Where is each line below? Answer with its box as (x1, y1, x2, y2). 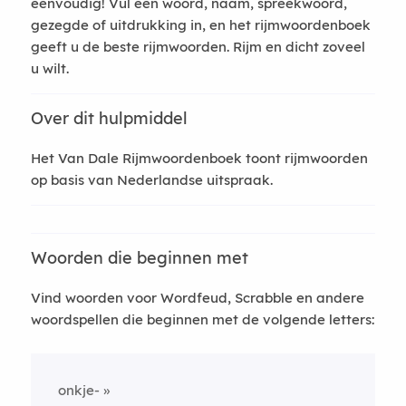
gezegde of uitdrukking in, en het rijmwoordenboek (30, 16, 371, 34)
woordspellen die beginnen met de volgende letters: (30, 311, 374, 328)
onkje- (57, 382, 100, 399)
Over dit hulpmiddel (30, 108, 188, 129)
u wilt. (30, 60, 69, 77)
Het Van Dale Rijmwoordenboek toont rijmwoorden (30, 150, 368, 167)
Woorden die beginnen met (30, 247, 248, 268)
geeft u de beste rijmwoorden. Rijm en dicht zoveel (30, 38, 365, 55)
